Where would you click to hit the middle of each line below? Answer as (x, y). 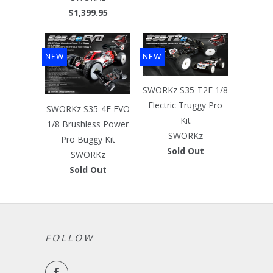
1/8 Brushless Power (88, 124)
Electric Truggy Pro (185, 105)
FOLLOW (69, 238)
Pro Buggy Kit (88, 139)
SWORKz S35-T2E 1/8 (185, 90)
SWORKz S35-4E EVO (88, 108)
